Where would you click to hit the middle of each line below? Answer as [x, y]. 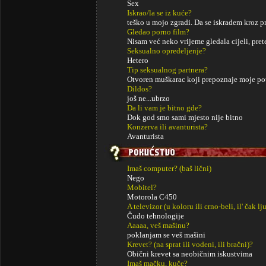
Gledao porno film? [158, 32]
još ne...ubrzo [148, 98]
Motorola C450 [152, 197]
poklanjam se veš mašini [166, 235]
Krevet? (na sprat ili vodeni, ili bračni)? [190, 244]
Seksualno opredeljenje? [167, 51]
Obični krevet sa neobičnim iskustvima [190, 254]
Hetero [138, 60]
